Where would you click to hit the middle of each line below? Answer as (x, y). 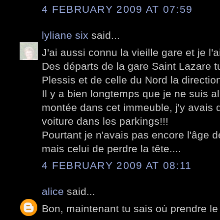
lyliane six (67, 35)
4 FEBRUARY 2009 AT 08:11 (117, 165)
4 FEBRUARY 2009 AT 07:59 (117, 9)
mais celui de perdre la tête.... (111, 148)
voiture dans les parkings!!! (105, 121)
